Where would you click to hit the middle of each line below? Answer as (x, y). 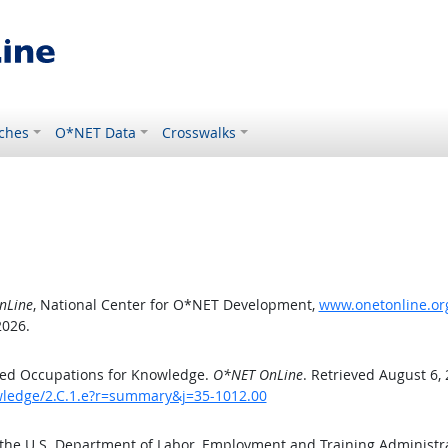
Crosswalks (199, 132)
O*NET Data (96, 132)
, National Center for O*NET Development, (175, 304)
